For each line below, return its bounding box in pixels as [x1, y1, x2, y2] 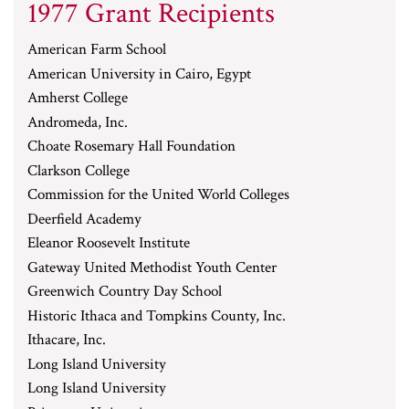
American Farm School [27, 39, 166, 59]
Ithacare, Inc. [27, 330, 106, 350]
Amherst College [27, 88, 128, 108]
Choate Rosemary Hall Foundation [27, 136, 236, 156]
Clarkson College [27, 160, 130, 181]
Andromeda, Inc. [27, 111, 128, 132]
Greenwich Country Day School [27, 281, 222, 301]
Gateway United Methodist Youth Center [27, 257, 277, 278]
